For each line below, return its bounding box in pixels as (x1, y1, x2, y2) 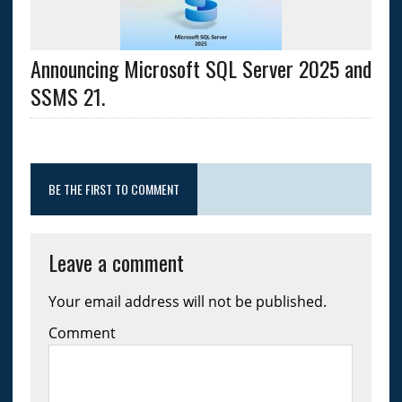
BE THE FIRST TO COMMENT (48, 179, 179, 199)
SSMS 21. (30, 80, 105, 113)
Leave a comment (48, 246, 184, 279)
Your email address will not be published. (48, 292, 327, 312)
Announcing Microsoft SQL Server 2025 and (30, 52, 371, 85)
